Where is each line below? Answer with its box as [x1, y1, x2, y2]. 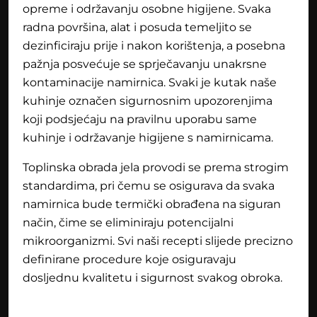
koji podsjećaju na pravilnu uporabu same [23, 113, 257, 127]
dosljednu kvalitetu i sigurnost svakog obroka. [23, 271, 282, 285]
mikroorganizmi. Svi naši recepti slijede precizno [23, 234, 293, 248]
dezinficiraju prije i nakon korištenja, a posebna [23, 39, 285, 53]
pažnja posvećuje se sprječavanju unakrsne [23, 57, 267, 71]
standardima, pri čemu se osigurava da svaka [23, 179, 275, 193]
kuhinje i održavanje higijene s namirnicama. [23, 131, 273, 145]
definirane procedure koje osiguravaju [23, 253, 236, 267]
